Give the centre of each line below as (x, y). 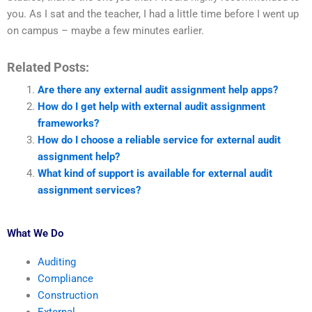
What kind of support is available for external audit (155, 173)
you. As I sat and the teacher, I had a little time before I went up (153, 14)
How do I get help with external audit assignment (151, 106)
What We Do (35, 234)
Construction (68, 296)
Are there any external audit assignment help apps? (157, 89)
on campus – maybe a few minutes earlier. (106, 31)
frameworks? (68, 123)
